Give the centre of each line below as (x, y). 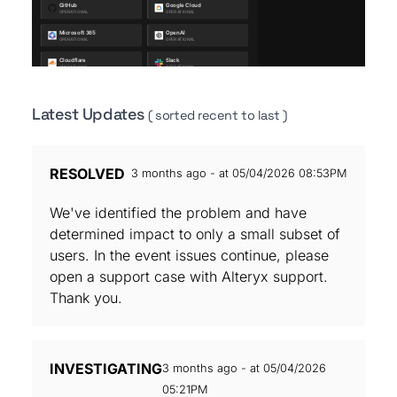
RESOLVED (87, 174)
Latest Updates (90, 114)
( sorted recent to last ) (218, 115)
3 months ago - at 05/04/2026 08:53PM (239, 173)
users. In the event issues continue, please (189, 255)
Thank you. (86, 298)
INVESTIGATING (106, 369)
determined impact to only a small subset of (195, 234)
